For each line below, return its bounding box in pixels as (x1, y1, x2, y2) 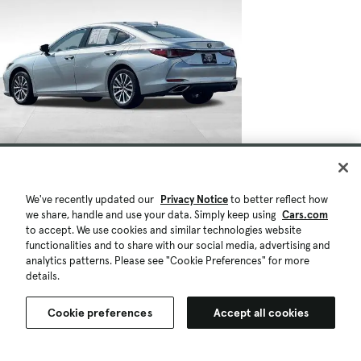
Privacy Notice (160, 193, 228, 206)
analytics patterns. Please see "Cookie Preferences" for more (26, 254, 309, 268)
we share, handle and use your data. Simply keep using (26, 208, 278, 222)
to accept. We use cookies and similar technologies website (26, 223, 301, 237)
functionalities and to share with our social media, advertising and (26, 239, 330, 252)
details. (26, 269, 60, 283)
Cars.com (282, 208, 328, 222)
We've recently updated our (26, 193, 156, 206)
